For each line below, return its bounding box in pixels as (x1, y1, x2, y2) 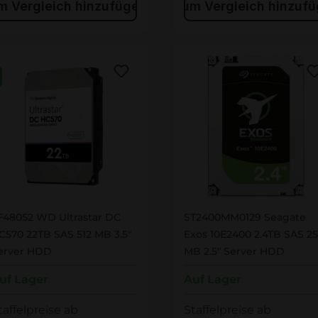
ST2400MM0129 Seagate (183, 211, 306, 224)
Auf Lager (183, 273, 241, 287)
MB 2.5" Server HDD (183, 245, 285, 258)
